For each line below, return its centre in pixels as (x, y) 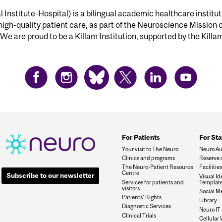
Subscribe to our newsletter (51, 175)
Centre (130, 173)
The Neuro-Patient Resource (157, 167)
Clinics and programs (148, 158)
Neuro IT (210, 209)
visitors (131, 188)
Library (208, 200)
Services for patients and (153, 182)
